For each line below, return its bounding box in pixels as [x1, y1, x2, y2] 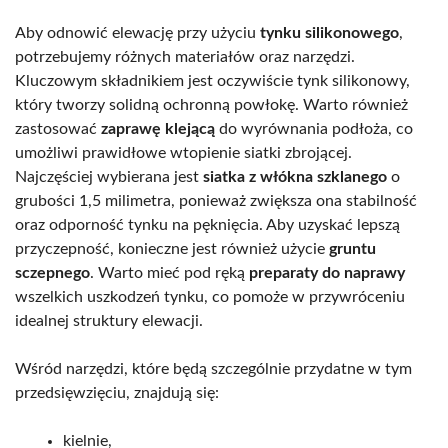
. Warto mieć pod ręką [90, 265, 249, 282]
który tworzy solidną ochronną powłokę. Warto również [15, 97, 408, 114]
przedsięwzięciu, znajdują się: [15, 385, 219, 402]
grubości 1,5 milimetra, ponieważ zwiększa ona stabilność [15, 193, 417, 210]
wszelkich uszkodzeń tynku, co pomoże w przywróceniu [15, 289, 405, 306]
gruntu [329, 241, 376, 258]
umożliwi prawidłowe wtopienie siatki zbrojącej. [15, 145, 352, 162]
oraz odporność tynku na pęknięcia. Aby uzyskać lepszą [15, 217, 400, 234]
